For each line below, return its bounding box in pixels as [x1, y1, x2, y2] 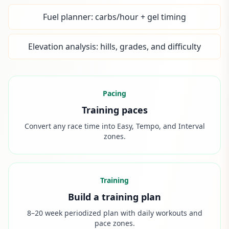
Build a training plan [68, 191, 161, 203]
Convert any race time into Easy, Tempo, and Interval [24, 121, 205, 131]
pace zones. [94, 218, 135, 228]
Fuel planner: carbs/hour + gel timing [43, 11, 186, 22]
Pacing [103, 88, 126, 98]
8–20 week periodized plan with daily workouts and [27, 208, 202, 218]
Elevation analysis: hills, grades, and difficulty [28, 41, 201, 52]
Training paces [81, 104, 148, 116]
